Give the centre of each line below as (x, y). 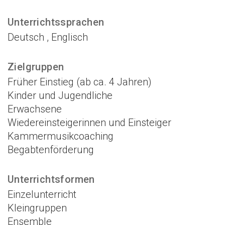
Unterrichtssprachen (56, 22)
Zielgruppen (36, 67)
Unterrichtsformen (51, 180)
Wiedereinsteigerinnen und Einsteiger (89, 123)
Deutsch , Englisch (48, 37)
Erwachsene (35, 109)
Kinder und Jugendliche (60, 96)
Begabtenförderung (51, 150)
